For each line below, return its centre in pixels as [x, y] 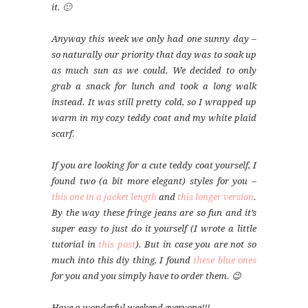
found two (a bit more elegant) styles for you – [154, 181]
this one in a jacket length [104, 197]
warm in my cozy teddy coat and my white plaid [154, 118]
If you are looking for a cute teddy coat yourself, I [154, 166]
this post [117, 245]
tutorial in [75, 245]
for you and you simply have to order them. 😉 [146, 276]
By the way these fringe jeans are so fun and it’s [154, 213]
